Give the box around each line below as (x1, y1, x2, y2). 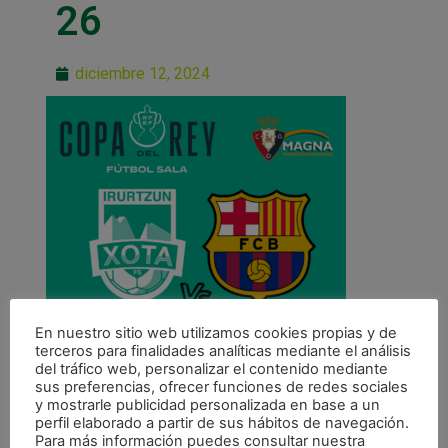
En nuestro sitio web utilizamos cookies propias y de (35, 324, 397, 342)
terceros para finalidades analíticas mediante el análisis (35, 342, 411, 360)
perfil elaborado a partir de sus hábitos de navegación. (35, 414, 409, 432)
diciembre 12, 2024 (74, 63, 210, 83)
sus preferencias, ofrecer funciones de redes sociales (35, 378, 408, 396)
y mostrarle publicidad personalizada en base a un (35, 396, 380, 414)
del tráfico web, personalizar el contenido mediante (35, 360, 388, 378)
